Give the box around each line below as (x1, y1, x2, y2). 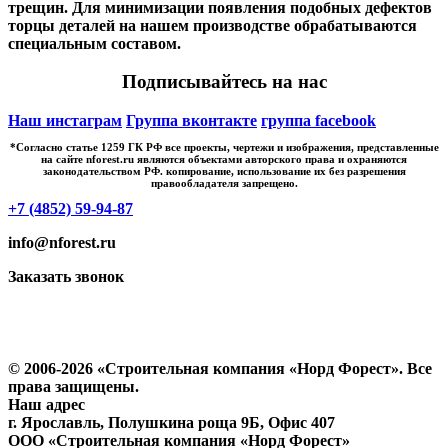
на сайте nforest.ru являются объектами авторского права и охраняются (41, 152, 407, 165)
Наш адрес (8, 395, 85, 413)
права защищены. (8, 377, 139, 395)
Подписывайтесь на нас (121, 71, 327, 93)
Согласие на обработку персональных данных (8, 341, 340, 359)
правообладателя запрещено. (150, 176, 298, 189)
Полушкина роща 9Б (108, 413, 260, 431)
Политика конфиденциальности (8, 323, 238, 341)
